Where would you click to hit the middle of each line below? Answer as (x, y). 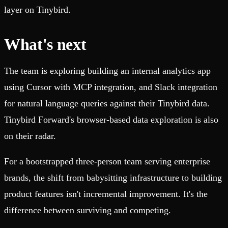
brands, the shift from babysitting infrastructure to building (113, 178)
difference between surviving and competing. (88, 210)
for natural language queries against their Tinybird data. (107, 104)
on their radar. (30, 136)
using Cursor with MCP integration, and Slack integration (111, 87)
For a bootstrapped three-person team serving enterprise (107, 162)
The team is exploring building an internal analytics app (107, 71)
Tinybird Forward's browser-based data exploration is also (111, 120)
